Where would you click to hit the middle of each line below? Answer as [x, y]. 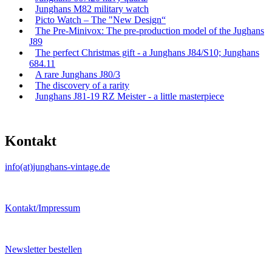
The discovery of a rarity [82, 85]
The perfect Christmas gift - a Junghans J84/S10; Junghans [147, 52]
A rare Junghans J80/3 [78, 74]
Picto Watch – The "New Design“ [100, 19]
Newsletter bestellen [43, 249]
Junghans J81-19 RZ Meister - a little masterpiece [130, 96]
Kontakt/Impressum [42, 208]
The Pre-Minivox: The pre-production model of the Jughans [150, 30]
